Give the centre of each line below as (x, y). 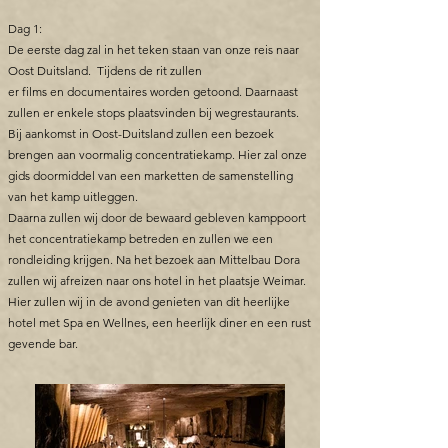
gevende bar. (43, 343)
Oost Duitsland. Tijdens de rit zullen (105, 70)
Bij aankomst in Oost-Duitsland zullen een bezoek (141, 133)
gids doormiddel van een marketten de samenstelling (150, 175)
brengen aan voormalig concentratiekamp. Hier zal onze (157, 154)
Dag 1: (25, 28)
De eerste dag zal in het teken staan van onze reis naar (153, 49)
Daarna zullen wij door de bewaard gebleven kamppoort (157, 217)
